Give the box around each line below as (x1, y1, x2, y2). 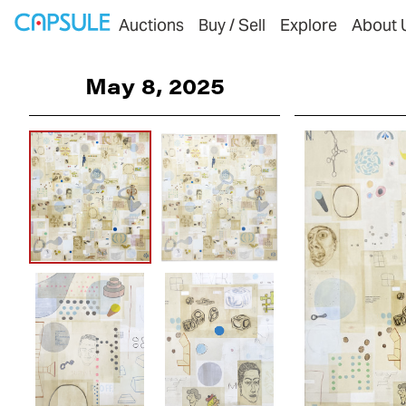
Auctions (119, 14, 184, 35)
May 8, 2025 (84, 71, 225, 100)
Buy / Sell (198, 14, 266, 35)
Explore (280, 14, 337, 35)
